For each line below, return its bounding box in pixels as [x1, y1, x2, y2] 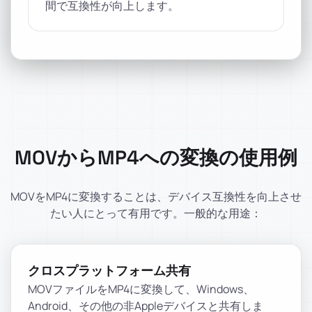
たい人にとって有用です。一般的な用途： [50, 205, 262, 221]
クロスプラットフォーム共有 [28, 263, 191, 279]
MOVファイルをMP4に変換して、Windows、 [28, 281, 254, 297]
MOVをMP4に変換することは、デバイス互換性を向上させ [10, 189, 302, 204]
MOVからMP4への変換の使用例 [15, 145, 297, 170]
